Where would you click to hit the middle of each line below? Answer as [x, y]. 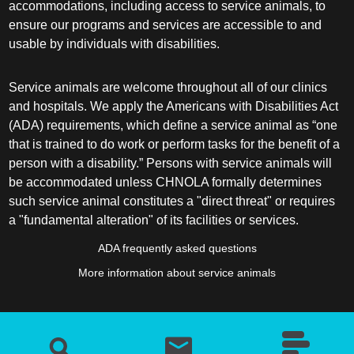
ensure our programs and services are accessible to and [166, 24]
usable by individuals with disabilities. [115, 43]
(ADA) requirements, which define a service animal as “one [173, 125]
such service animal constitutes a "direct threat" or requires [172, 201]
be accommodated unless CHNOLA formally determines [166, 182]
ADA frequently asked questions [177, 249]
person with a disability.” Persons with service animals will [171, 163]
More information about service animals [177, 273]
